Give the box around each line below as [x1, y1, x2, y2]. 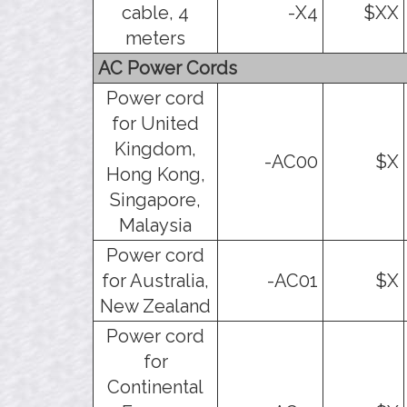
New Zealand [100, 294, 211, 317]
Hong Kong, [105, 163, 205, 185]
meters [125, 26, 185, 49]
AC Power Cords [98, 56, 237, 79]
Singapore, [110, 188, 201, 211]
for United [112, 112, 199, 134]
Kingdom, [114, 137, 196, 160]
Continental [107, 375, 203, 398]
